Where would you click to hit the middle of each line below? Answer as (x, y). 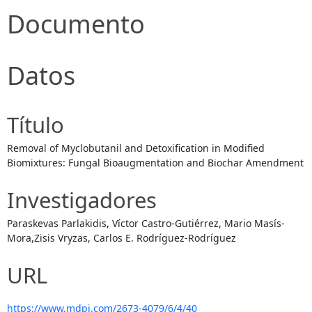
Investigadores (82, 200)
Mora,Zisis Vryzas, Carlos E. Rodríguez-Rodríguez (122, 237)
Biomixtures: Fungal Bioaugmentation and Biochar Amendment (155, 162)
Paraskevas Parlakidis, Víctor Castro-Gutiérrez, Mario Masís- (146, 223)
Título (36, 124)
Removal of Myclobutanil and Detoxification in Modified (136, 148)
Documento (76, 24)
